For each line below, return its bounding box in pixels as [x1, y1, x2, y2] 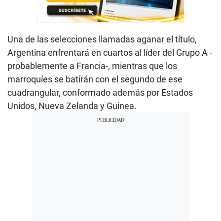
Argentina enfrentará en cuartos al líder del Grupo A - [7, 47, 212, 58]
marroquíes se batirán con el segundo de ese [7, 74, 183, 85]
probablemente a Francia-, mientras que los [7, 61, 177, 72]
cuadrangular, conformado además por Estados [7, 87, 193, 98]
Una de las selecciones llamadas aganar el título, [7, 34, 197, 45]
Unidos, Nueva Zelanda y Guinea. [7, 101, 137, 111]
